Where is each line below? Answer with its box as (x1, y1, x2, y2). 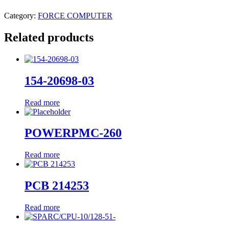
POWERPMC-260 (25, 126, 122, 140)
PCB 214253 (25, 179, 89, 193)
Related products (4, 30, 94, 44)
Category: (4, 11, 38, 20)
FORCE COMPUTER (38, 11, 112, 20)
